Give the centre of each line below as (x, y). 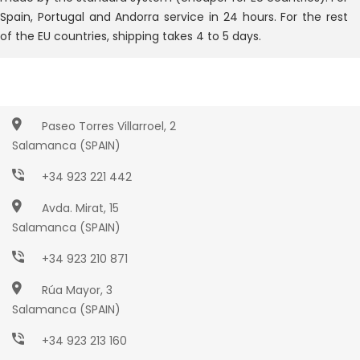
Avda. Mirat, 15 (80, 208)
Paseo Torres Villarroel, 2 (109, 126)
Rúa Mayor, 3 (77, 290)
